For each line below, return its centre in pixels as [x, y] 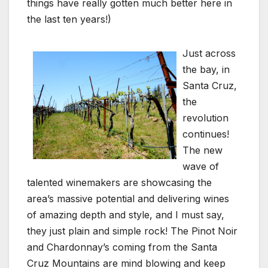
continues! [206, 134]
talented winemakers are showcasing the [119, 183]
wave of [201, 167]
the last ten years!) [69, 19]
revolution [205, 118]
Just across [209, 54]
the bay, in [206, 70]
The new [202, 150]
